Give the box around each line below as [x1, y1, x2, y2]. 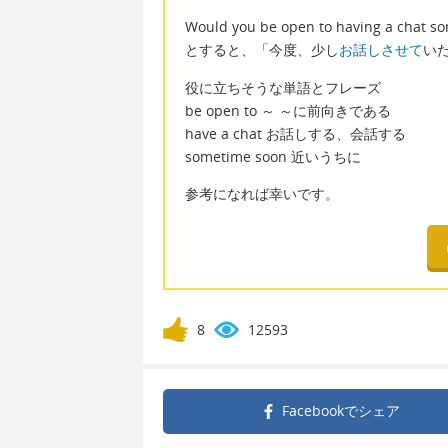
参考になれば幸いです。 [185, 184, 339, 204]
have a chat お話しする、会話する [185, 123, 406, 143]
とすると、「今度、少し [185, 40, 339, 60]
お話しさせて [339, 40, 423, 60]
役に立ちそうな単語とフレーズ [185, 77, 381, 97]
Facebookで [281, 401, 358, 421]
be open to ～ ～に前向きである [185, 100, 391, 120]
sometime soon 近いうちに [185, 146, 361, 166]
